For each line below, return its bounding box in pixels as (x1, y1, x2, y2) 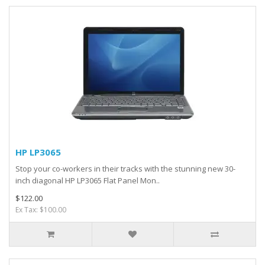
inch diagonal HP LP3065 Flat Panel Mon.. (15, 175, 160, 186)
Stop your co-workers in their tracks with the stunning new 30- (15, 163, 235, 174)
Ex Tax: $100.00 (15, 205, 66, 215)
